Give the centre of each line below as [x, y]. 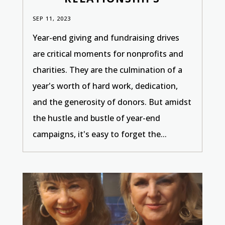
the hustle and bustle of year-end [96, 118]
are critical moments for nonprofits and [108, 53]
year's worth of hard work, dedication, [105, 86]
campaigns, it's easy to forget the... [99, 134]
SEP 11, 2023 [51, 18]
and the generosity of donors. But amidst [112, 102]
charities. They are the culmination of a [107, 70]
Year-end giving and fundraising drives [106, 37]
